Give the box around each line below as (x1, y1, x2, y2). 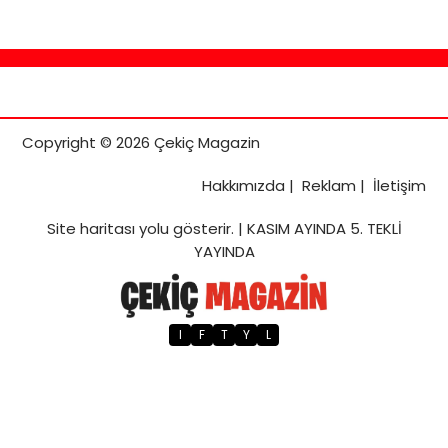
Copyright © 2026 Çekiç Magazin (22, 131, 260, 153)
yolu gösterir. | (134, 217, 247, 239)
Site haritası (46, 217, 135, 239)
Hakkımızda (202, 174, 285, 196)
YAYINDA (193, 240, 255, 262)
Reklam (302, 174, 356, 196)
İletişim (373, 174, 426, 196)
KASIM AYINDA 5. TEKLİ (246, 217, 402, 239)
